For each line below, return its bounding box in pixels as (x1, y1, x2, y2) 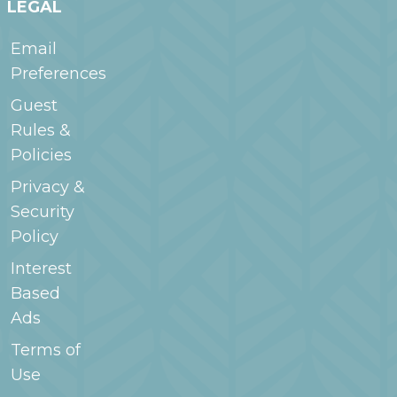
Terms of (11, 339, 81, 360)
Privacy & (11, 176, 85, 197)
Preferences (11, 63, 106, 83)
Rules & (11, 120, 71, 140)
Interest (11, 258, 72, 278)
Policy (11, 226, 58, 246)
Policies (11, 144, 72, 165)
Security (11, 201, 74, 222)
